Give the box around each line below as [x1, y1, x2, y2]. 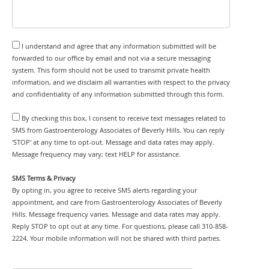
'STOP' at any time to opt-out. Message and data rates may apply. [12, 138, 214, 147]
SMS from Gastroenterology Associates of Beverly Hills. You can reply [12, 125, 225, 134]
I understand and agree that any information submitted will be [22, 41, 216, 50]
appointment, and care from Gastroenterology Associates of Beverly [12, 198, 222, 207]
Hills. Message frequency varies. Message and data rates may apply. [12, 210, 220, 219]
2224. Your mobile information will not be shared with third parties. [12, 234, 221, 243]
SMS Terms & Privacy [12, 174, 76, 183]
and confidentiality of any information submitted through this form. [12, 89, 224, 98]
